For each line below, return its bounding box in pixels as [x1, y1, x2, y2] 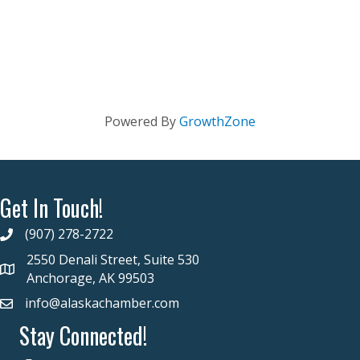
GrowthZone [179, 112, 256, 131]
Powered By [104, 112, 179, 131]
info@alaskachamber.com [25, 294, 179, 313]
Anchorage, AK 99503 [27, 269, 154, 288]
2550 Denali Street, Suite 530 [27, 251, 199, 269]
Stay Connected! [19, 319, 147, 353]
